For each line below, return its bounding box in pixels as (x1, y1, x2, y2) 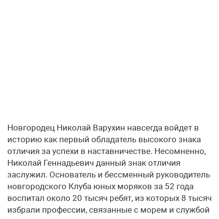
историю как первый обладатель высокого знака (7, 134, 201, 145)
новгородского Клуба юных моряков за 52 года (7, 181, 194, 192)
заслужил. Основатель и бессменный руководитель (7, 170, 210, 180)
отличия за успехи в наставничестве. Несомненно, (7, 146, 206, 156)
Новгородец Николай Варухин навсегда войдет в (7, 123, 199, 133)
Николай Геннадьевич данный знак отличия (7, 158, 180, 168)
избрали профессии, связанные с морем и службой (7, 205, 210, 215)
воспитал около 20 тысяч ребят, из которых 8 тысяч (7, 193, 212, 203)
